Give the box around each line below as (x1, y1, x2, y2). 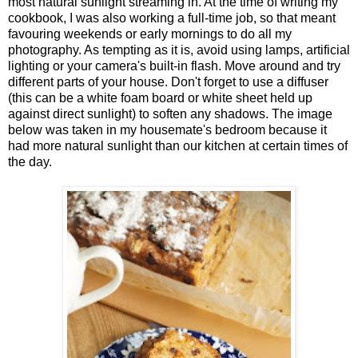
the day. (8, 154, 52, 169)
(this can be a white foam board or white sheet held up (8, 90, 312, 105)
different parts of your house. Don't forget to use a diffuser (8, 74, 328, 89)
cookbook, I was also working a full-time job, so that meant (8, 10, 336, 25)
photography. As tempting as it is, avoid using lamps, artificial (8, 42, 350, 57)
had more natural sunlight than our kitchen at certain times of (8, 138, 348, 153)
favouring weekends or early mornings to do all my (8, 26, 292, 41)
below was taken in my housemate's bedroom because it (8, 122, 327, 137)
